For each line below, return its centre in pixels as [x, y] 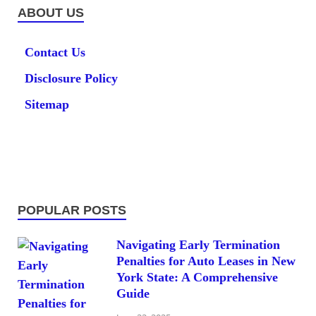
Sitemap [47, 104]
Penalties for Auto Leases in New [206, 261]
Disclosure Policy [71, 78]
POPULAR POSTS [72, 210]
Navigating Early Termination [198, 244]
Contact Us [55, 52]
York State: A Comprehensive [197, 277]
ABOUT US [51, 12]
